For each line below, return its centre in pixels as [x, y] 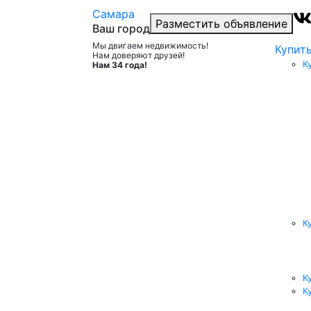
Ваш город [121, 28]
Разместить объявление [221, 23]
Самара [114, 14]
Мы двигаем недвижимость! [150, 45]
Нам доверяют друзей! [138, 55]
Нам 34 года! [120, 65]
